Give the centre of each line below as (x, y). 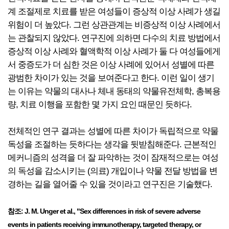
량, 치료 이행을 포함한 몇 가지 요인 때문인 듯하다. (100, 105)
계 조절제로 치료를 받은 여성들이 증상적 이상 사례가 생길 (114, 12)
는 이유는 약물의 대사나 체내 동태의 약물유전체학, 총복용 (114, 91)
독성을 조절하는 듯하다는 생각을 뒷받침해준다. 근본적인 (112, 144)
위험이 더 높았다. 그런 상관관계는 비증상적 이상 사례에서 (114, 25)
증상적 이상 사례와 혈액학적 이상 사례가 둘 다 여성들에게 (114, 51)
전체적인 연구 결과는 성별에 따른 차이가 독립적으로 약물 (113, 131)
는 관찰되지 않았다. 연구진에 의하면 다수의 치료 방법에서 (114, 38)
